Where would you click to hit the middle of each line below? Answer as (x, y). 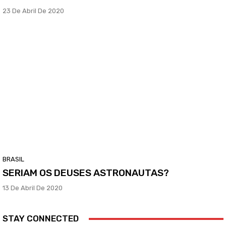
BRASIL (13, 159)
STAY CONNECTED (41, 219)
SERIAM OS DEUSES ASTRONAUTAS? (86, 173)
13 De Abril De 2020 (33, 188)
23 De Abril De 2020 (33, 11)
